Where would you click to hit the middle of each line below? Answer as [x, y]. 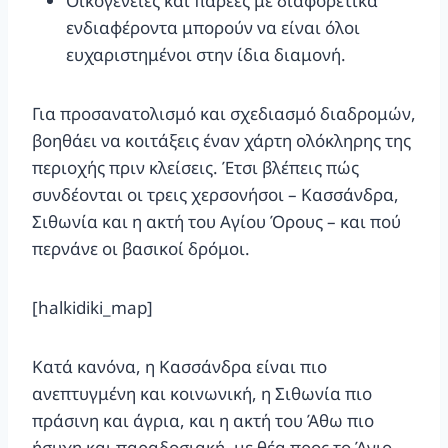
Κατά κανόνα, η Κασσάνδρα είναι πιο [179, 366]
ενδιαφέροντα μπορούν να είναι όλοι [213, 27]
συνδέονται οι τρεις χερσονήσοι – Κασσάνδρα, [215, 194]
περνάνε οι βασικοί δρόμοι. [141, 248]
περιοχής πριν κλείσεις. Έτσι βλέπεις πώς [195, 167]
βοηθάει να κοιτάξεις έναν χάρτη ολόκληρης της [221, 140]
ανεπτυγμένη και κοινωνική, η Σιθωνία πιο [202, 393]
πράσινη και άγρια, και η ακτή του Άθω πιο [203, 420]
